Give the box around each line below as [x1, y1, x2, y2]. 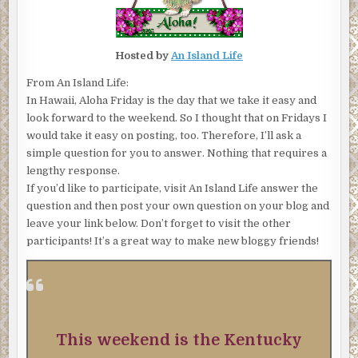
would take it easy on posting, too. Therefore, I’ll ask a [26, 129, 302, 142]
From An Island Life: [26, 77, 129, 89]
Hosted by [115, 50, 171, 62]
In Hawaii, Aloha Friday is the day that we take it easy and [26, 94, 317, 107]
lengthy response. [26, 165, 121, 177]
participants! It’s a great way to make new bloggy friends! [26, 235, 320, 248]
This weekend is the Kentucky [56, 331, 302, 350]
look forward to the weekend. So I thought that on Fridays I [26, 112, 328, 125]
